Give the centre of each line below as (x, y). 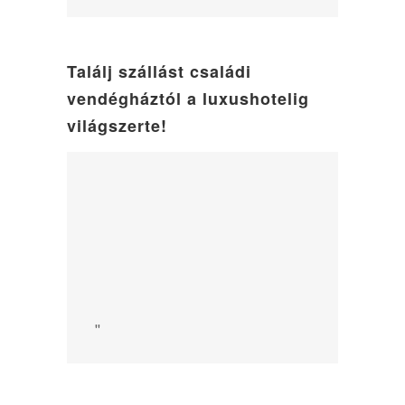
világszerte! (117, 126)
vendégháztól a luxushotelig (188, 99)
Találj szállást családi (159, 72)
